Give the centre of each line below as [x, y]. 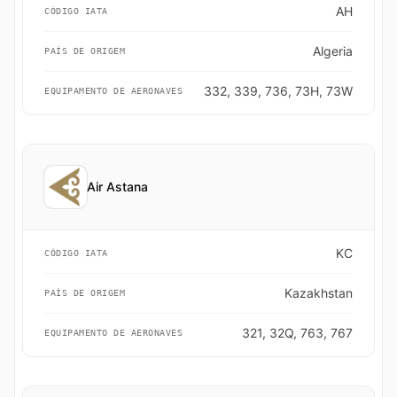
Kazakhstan [319, 293]
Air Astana [117, 187]
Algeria [333, 51]
